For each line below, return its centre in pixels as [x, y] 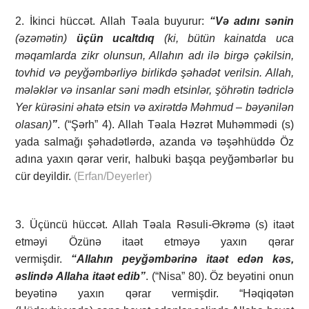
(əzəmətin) [41, 39]
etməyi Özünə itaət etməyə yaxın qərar [154, 242]
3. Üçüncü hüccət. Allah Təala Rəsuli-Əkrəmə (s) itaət [154, 225]
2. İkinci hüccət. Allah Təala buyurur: [112, 21]
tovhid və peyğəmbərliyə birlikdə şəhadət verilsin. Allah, [154, 73]
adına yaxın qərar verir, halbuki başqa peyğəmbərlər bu [154, 159]
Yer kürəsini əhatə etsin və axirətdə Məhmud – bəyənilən [154, 108]
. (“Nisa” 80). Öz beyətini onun [220, 277]
